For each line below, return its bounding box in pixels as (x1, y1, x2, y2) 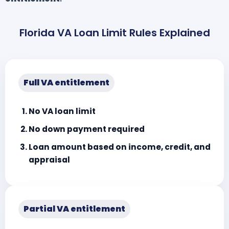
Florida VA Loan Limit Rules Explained (19, 26, 210, 40)
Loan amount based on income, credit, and (29, 141, 211, 152)
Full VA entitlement (24, 77, 109, 89)
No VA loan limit (29, 105, 96, 117)
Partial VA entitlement (24, 202, 125, 215)
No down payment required (29, 123, 145, 134)
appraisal (29, 154, 70, 165)
